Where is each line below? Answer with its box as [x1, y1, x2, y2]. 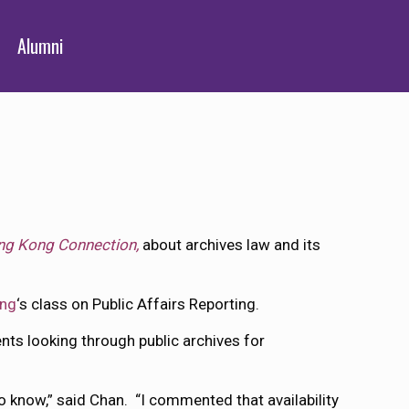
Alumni [17, 32, 64, 59]
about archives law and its [139, 236, 321, 254]
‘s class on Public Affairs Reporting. [16, 295, 260, 313]
